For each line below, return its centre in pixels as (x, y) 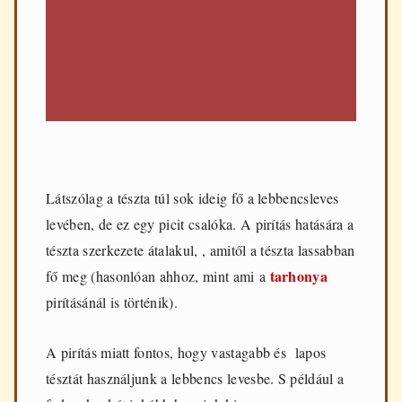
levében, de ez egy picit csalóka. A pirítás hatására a (200, 224)
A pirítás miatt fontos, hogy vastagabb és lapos (186, 353)
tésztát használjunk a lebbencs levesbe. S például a (195, 379)
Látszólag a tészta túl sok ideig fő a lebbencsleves (192, 198)
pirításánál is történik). (112, 302)
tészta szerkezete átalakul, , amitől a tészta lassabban (201, 250)
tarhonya (299, 276)
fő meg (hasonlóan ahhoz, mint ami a (158, 276)
